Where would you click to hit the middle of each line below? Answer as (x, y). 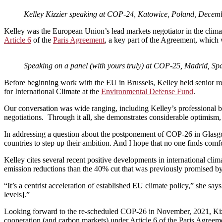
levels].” (17, 194)
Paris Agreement (79, 40)
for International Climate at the (53, 91)
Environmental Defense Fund (147, 91)
